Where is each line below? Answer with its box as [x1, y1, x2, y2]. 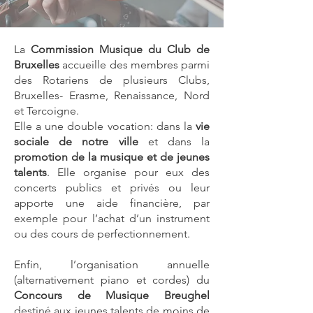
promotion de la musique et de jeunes [14, 150, 210, 163]
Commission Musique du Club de [31, 43, 210, 56]
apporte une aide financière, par [14, 196, 210, 210]
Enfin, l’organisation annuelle [14, 258, 210, 271]
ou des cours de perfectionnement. [14, 227, 190, 240]
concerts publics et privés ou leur [14, 181, 210, 194]
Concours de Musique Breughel [14, 289, 210, 302]
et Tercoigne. [14, 104, 79, 117]
